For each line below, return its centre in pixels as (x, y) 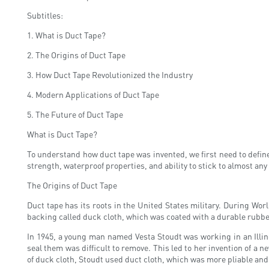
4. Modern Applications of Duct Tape (93, 94)
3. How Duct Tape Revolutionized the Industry (110, 74)
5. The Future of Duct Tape (75, 114)
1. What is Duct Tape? (66, 35)
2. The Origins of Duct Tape (76, 54)
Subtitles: (45, 15)
